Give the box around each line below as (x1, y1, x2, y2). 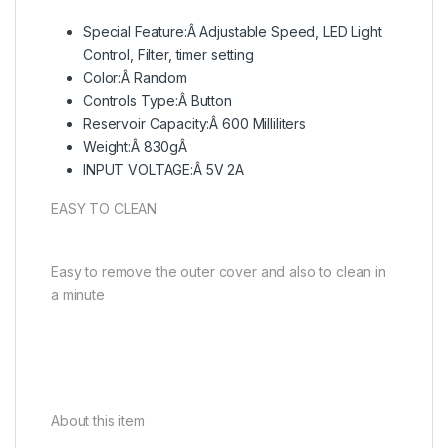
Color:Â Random (83, 68, 188, 86)
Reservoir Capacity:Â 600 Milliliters (83, 114, 306, 132)
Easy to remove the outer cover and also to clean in (51, 262, 386, 280)
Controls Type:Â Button (83, 91, 232, 109)
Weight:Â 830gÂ (83, 137, 188, 155)
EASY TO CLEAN (51, 199, 158, 217)
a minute (51, 285, 105, 303)
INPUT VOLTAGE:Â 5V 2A (83, 160, 245, 178)
